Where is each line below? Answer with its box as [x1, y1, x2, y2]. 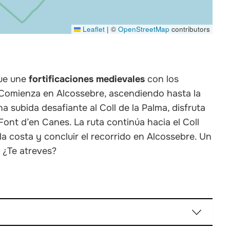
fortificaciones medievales [29, 73, 145, 85]
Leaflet [81, 24, 105, 34]
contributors [169, 24, 210, 34]
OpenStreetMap [118, 24, 170, 34]
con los [145, 73, 179, 85]
